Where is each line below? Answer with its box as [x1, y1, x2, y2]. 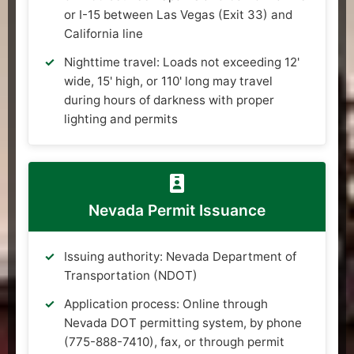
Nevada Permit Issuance [88, 200, 265, 220]
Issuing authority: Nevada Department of [64, 248, 296, 264]
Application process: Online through [64, 296, 268, 311]
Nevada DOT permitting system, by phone [64, 314, 302, 330]
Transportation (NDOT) [64, 267, 198, 283]
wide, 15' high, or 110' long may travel [64, 73, 273, 88]
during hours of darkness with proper [64, 92, 274, 107]
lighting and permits [64, 111, 178, 126]
